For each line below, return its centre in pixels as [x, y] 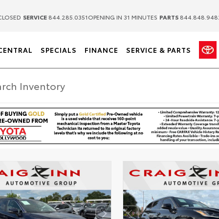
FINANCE [101, 50]
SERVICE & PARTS [158, 50]
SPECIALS [58, 50]
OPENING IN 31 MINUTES [123, 17]
